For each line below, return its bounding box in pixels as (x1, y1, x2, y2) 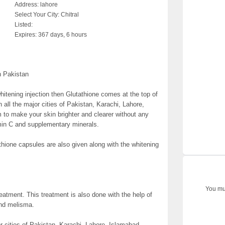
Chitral (59, 11, 79, 18)
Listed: (15, 21, 33, 28)
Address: (15, 1, 39, 8)
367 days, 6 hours (37, 31, 87, 38)
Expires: (15, 31, 37, 38)
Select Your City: (15, 11, 59, 18)
